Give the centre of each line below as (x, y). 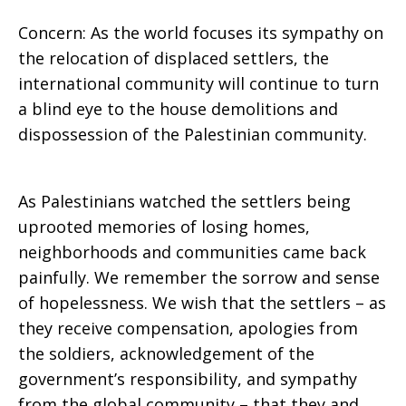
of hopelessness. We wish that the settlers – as (202, 303)
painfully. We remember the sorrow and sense (199, 277)
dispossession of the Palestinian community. (193, 134)
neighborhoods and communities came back (192, 252)
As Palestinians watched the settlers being (184, 201)
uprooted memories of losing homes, (164, 227)
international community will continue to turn (198, 83)
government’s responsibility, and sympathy (188, 379)
